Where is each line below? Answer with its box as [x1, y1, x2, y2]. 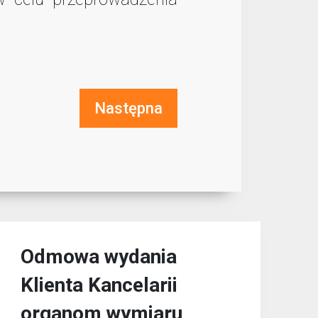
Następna [94, 99, 163, 117]
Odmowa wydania [20, 245, 177, 269]
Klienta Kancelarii [20, 273, 177, 297]
